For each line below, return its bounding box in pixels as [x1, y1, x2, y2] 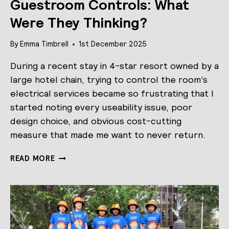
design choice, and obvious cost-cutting [10, 115, 181, 127]
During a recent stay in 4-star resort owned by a [10, 60, 219, 72]
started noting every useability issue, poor [10, 101, 192, 113]
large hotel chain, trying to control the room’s [10, 74, 208, 86]
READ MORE [10, 154, 55, 164]
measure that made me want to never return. [10, 129, 205, 141]
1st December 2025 [79, 39, 147, 49]
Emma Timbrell [20, 39, 69, 49]
